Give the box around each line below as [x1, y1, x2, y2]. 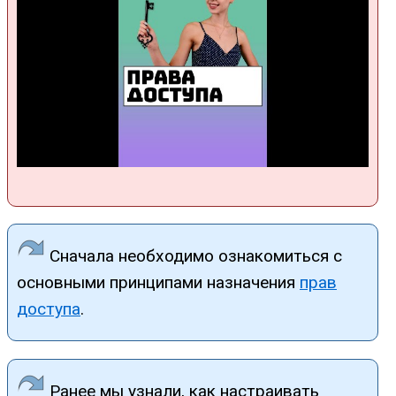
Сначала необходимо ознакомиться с [45, 246, 342, 267]
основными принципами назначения [17, 272, 300, 293]
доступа [17, 299, 80, 320]
